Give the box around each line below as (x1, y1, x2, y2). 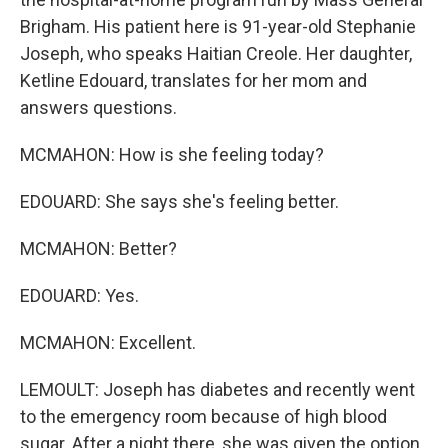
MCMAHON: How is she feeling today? (20, 144, 324, 165)
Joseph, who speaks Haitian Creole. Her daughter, (20, 43, 412, 64)
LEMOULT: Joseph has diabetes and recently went (20, 379, 415, 400)
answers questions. (20, 97, 177, 118)
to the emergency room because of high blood (20, 406, 387, 427)
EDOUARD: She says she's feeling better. (20, 191, 339, 212)
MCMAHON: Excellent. (20, 332, 196, 353)
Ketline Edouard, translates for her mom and (20, 70, 367, 91)
